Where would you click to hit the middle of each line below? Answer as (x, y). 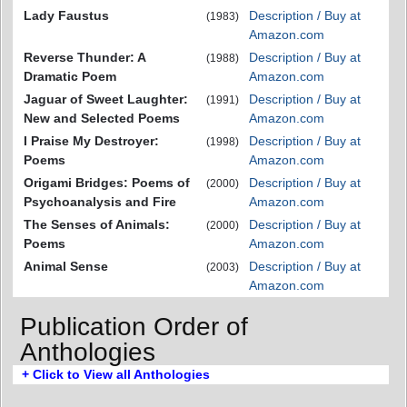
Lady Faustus (66, 15)
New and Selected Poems (102, 118)
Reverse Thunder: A (84, 57)
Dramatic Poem (70, 76)
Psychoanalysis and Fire (100, 201)
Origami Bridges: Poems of (107, 182)
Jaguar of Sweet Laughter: (106, 99)
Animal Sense (66, 266)
